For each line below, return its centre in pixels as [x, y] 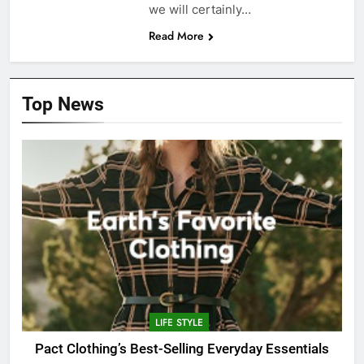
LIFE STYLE [179, 323]
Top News [63, 104]
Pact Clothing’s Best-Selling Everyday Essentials [182, 349]
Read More [176, 35]
